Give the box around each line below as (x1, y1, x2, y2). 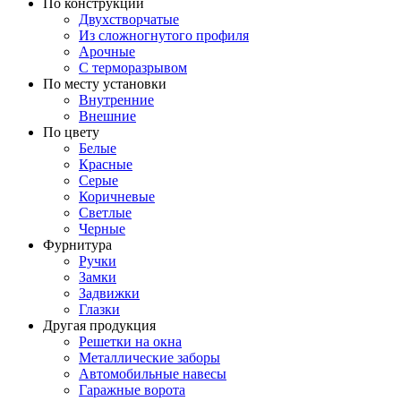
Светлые (79, 204, 132, 220)
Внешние (79, 107, 136, 124)
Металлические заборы (79, 349, 220, 365)
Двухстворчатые (79, 11, 179, 27)
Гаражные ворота (79, 381, 185, 397)
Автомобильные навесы (79, 365, 226, 381)
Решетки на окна (79, 333, 182, 349)
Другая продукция (43, 317, 156, 333)
